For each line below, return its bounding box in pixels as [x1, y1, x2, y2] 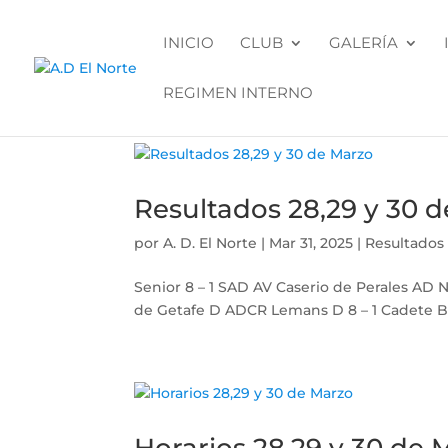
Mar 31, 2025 [269, 234, 354, 252]
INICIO [163, 33, 214, 52]
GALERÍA [329, 33, 398, 52]
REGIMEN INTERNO [163, 83, 313, 102]
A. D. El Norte [163, 234, 258, 252]
